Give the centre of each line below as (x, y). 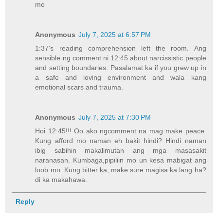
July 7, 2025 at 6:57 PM (115, 34)
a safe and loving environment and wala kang (121, 77)
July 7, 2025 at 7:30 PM (115, 117)
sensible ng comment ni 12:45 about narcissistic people (121, 58)
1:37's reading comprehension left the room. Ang (121, 48)
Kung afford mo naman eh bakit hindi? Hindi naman (121, 140)
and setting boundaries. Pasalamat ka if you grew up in (121, 67)
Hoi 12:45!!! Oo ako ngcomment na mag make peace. (121, 131)
